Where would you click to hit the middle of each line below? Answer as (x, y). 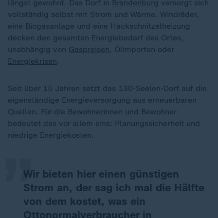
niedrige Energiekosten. (51, 135)
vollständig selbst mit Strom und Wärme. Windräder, (103, 14)
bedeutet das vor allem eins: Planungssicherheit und (104, 123)
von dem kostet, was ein (84, 201)
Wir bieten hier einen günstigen (101, 174)
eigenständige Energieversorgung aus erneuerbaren (102, 100)
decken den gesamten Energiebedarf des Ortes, (96, 38)
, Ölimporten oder (142, 49)
